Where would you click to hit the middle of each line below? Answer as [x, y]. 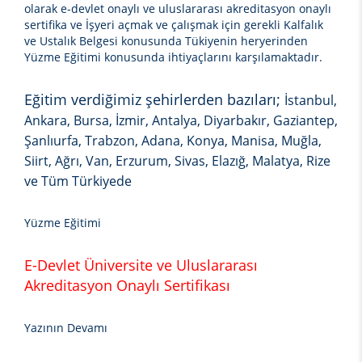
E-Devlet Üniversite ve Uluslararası [141, 265]
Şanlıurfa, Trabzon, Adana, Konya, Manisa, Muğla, [173, 141]
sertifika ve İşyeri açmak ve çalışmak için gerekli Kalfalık [174, 25]
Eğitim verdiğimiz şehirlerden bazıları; [154, 100]
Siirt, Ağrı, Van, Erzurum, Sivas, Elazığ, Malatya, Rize [177, 161]
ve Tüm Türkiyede [78, 181]
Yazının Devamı [66, 328]
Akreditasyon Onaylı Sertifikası [127, 286]
